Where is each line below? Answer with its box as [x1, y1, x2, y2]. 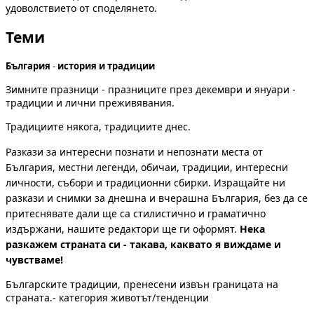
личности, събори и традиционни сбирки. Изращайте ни [6, 176, 285, 190]
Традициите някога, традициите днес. [6, 120, 191, 134]
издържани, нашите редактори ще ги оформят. [6, 222, 237, 236]
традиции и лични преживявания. [6, 96, 175, 110]
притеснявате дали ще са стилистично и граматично [6, 207, 266, 221]
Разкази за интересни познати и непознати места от [6, 145, 263, 159]
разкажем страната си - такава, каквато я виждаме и [6, 238, 281, 252]
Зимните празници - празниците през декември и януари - [6, 83, 296, 97]
